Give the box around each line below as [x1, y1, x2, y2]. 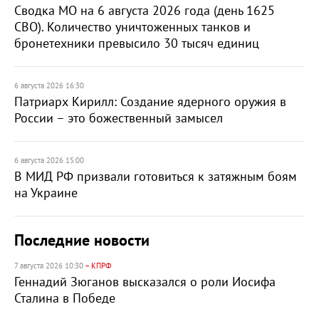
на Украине [14, 186, 78, 201]
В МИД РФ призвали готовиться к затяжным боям [14, 169, 297, 184]
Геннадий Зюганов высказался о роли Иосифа [14, 275, 276, 290]
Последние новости [14, 231, 150, 250]
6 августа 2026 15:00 [14, 156, 84, 165]
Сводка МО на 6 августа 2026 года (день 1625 [14, 4, 275, 19]
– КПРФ [85, 261, 112, 271]
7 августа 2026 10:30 [14, 261, 85, 271]
